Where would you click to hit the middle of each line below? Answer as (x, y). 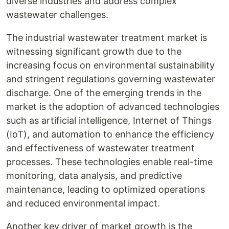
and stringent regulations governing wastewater (111, 79)
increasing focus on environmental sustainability (110, 65)
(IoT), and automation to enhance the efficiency (110, 134)
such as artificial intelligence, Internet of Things (109, 120)
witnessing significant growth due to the (94, 51)
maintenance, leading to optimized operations (106, 189)
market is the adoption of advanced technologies (113, 107)
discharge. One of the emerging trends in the (104, 93)
